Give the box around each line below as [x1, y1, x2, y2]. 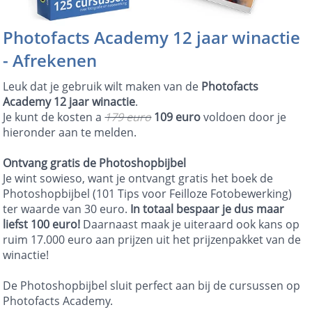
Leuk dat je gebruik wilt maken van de [3, 79, 202, 95]
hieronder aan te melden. [3, 125, 137, 141]
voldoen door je [201, 109, 287, 125]
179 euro [104, 109, 152, 125]
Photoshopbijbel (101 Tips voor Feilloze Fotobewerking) [3, 186, 292, 202]
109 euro [154, 109, 201, 125]
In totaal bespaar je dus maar [130, 201, 285, 217]
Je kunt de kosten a [3, 109, 105, 125]
